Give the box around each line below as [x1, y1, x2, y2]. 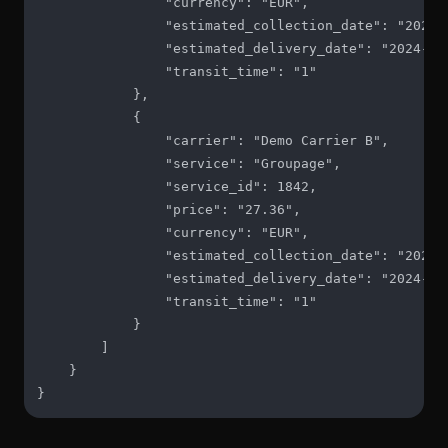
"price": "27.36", [37, 201, 301, 217]
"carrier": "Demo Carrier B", [37, 132, 389, 148]
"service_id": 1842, [37, 178, 317, 194]
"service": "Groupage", [37, 155, 341, 171]
